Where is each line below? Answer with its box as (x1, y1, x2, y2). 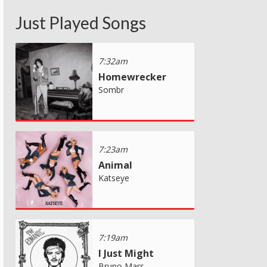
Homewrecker (98, 70, 166, 83)
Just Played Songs (15, 12, 146, 33)
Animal (98, 158, 132, 172)
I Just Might (98, 246, 154, 260)
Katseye (98, 172, 129, 184)
